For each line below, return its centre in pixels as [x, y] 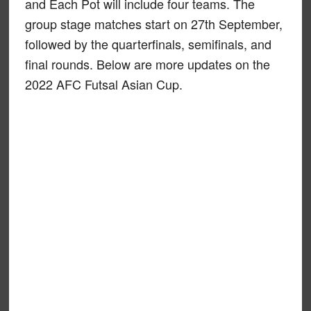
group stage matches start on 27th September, [153, 24]
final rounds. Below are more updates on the [147, 64]
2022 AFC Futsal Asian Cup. [103, 84]
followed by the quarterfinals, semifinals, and [148, 44]
